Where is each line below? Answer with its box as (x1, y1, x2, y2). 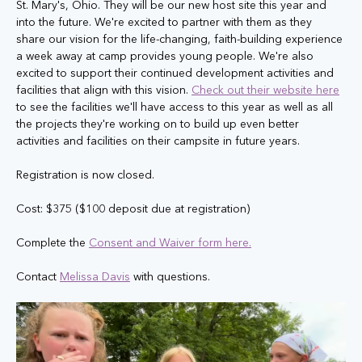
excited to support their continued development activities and (16, 65, 337, 80)
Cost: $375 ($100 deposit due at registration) (16, 201, 250, 216)
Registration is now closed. (16, 167, 158, 182)
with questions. (130, 269, 210, 284)
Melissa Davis (60, 269, 130, 284)
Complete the (16, 235, 89, 250)
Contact (16, 269, 60, 284)
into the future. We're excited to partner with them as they (16, 15, 315, 29)
